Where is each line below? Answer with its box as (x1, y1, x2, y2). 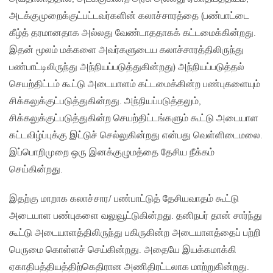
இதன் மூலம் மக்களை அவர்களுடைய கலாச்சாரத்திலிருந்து (9, 44, 244, 57)
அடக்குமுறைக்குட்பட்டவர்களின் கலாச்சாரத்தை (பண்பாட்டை (9, 10, 249, 23)
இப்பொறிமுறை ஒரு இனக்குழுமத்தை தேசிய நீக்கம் (9, 147, 214, 159)
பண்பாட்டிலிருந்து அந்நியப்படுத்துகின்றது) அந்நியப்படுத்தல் (9, 62, 244, 74)
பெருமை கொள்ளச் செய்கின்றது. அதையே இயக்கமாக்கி (9, 244, 236, 257)
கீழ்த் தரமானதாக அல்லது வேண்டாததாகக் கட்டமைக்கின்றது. (9, 27, 256, 40)
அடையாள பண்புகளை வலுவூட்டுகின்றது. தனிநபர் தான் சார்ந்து (9, 210, 262, 222)
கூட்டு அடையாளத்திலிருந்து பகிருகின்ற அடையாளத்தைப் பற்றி (9, 227, 261, 239)
